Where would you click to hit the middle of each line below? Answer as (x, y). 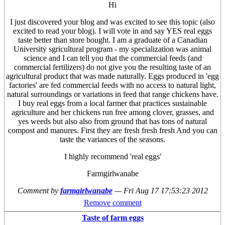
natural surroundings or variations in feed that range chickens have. (113, 94)
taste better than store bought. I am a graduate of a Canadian (113, 40)
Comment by (39, 191)
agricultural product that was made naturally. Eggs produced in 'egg (113, 76)
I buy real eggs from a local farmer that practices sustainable (113, 103)
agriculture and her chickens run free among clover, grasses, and (113, 113)
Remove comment (113, 203)
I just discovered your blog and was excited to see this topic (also (113, 22)
